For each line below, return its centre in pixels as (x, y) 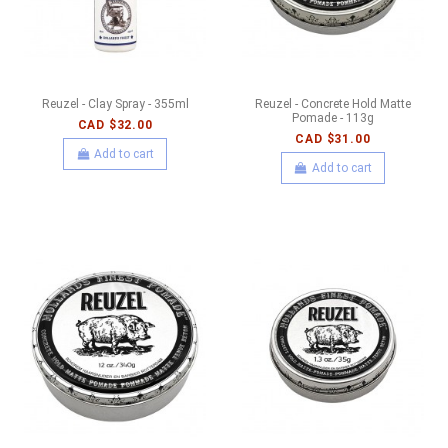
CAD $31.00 (333, 138)
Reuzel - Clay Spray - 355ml (115, 103)
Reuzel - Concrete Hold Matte (332, 103)
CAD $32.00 (115, 124)
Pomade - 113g (332, 117)
